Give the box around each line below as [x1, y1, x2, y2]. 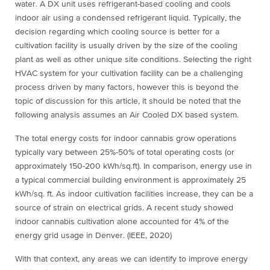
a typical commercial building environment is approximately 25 [15, 176, 246, 185]
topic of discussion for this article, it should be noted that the [15, 97, 241, 106]
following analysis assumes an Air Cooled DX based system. [15, 111, 239, 120]
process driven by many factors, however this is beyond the [15, 83, 239, 92]
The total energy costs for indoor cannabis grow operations [15, 134, 237, 143]
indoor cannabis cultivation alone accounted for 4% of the [15, 218, 229, 227]
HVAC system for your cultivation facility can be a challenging [15, 69, 243, 78]
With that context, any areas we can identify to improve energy [15, 255, 248, 264]
